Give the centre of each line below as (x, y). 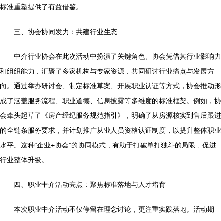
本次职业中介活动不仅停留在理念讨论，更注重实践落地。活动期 (114, 209)
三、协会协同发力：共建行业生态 (66, 32)
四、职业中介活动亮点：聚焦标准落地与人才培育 (90, 184)
